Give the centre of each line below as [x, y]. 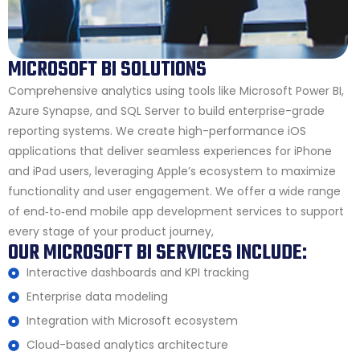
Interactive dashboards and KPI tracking [137, 272]
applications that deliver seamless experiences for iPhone [170, 151]
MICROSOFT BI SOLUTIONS [107, 70]
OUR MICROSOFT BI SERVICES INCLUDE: [157, 253]
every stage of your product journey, [111, 231]
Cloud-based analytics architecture [127, 344]
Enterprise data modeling [97, 296]
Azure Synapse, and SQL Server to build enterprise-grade [166, 110]
